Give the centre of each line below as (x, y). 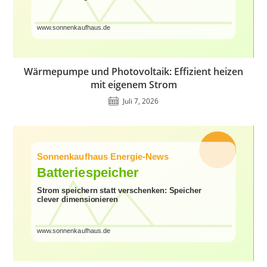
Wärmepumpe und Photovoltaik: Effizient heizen (133, 72)
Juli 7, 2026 (141, 101)
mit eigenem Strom (133, 85)
